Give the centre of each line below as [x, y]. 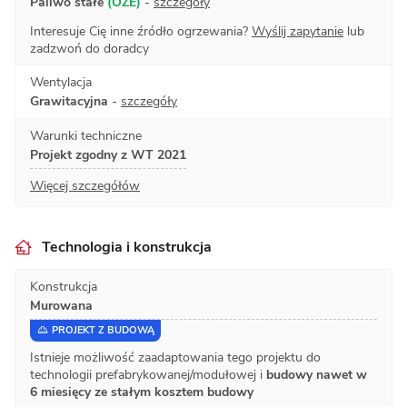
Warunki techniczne [86, 135]
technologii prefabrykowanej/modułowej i [148, 374]
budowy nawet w [317, 374]
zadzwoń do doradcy [89, 48]
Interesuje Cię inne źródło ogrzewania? [141, 31]
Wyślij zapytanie [298, 31]
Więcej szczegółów [85, 185]
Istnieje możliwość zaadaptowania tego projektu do [175, 357]
